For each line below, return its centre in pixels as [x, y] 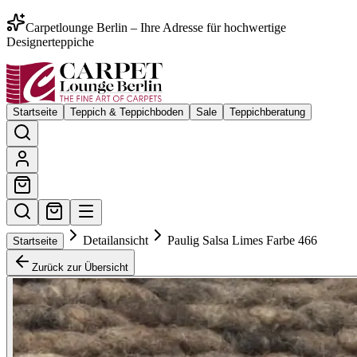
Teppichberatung [267, 112]
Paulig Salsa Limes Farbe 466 [242, 240]
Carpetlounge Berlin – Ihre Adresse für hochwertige [156, 27]
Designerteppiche [50, 42]
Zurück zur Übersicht [80, 267]
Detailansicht [116, 240]
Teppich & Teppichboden [127, 112]
